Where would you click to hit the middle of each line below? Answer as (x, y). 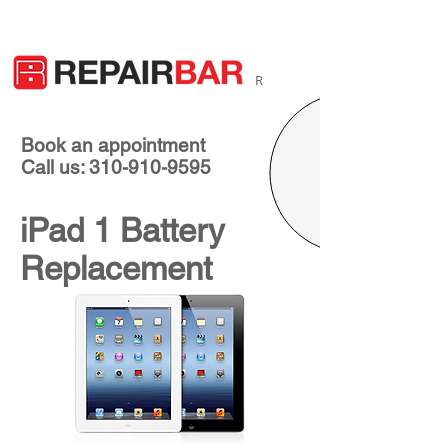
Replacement (116, 268)
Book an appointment (113, 145)
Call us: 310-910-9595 (116, 167)
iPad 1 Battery (122, 230)
